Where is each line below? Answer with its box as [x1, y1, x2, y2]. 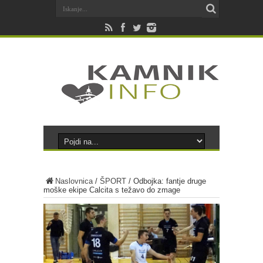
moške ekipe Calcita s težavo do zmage [43, 186, 180, 194]
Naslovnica [55, 177, 93, 186]
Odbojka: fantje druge [133, 177, 206, 186]
